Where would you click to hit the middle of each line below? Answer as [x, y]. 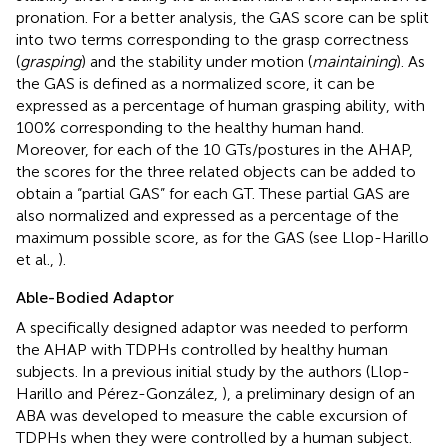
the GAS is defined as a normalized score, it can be [195, 83]
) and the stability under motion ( [196, 61]
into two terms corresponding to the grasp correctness [212, 39]
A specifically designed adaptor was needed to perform [212, 327]
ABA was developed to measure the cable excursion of [211, 415]
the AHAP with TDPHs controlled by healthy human [202, 349]
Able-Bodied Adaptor [95, 297]
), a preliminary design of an [318, 393]
